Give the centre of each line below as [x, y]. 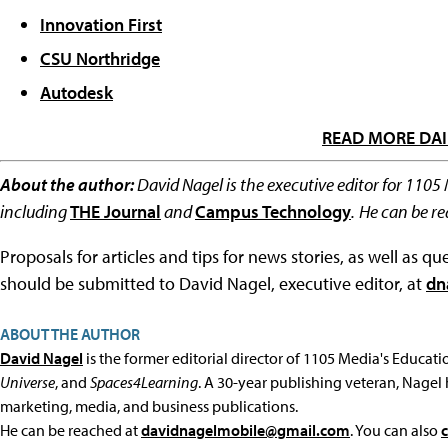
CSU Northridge [100, 59]
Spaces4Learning [144, 382]
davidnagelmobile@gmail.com [245, 430]
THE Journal [115, 212]
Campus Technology [273, 212]
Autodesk [76, 93]
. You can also [395, 430]
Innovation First [101, 25]
